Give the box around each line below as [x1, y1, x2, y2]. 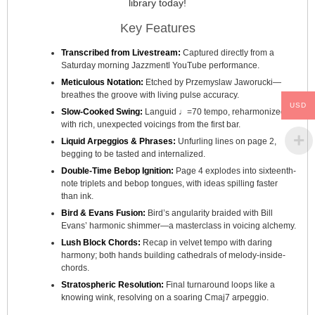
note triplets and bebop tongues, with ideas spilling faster [61, 179, 278, 188]
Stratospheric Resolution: [61, 280, 165, 290]
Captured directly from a [181, 48, 275, 58]
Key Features [120, 21, 195, 35]
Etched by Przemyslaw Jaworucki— [143, 77, 282, 87]
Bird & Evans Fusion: [61, 208, 146, 218]
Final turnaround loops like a [164, 280, 276, 290]
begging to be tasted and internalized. [61, 149, 206, 159]
